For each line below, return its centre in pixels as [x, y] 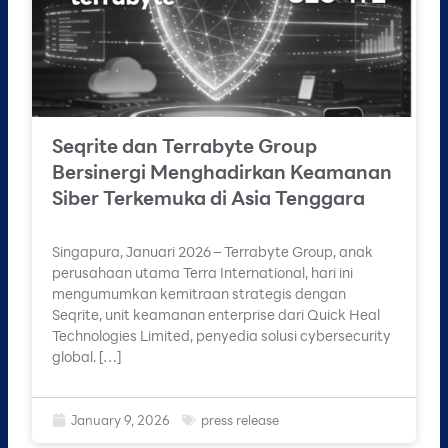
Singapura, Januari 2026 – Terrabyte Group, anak [212, 251]
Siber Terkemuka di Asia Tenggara [208, 197]
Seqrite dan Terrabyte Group [184, 145]
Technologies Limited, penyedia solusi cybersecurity [221, 335]
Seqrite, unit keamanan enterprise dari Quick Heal [216, 314]
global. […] [86, 356]
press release [240, 420]
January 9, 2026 [120, 420]
